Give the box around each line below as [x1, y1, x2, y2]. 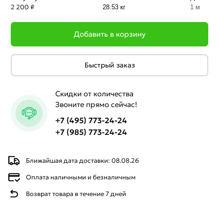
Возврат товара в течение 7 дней [26, 189, 126, 198]
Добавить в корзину [73, 29, 146, 39]
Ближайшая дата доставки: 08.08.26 [26, 156, 139, 165]
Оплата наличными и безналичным [26, 173, 135, 181]
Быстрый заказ [84, 60, 135, 69]
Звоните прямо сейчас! [55, 99, 138, 109]
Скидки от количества [55, 88, 134, 98]
